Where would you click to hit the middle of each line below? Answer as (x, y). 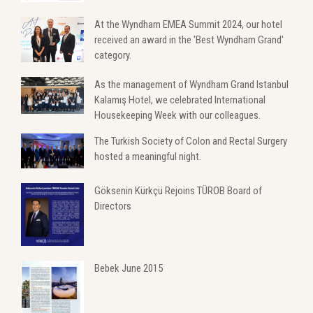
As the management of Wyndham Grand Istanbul (191, 84)
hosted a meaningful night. (148, 156)
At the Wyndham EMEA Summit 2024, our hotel (188, 25)
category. (113, 56)
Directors (113, 206)
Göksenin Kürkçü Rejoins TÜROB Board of (178, 191)
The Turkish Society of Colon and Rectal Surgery (191, 141)
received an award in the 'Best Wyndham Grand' (189, 40)
